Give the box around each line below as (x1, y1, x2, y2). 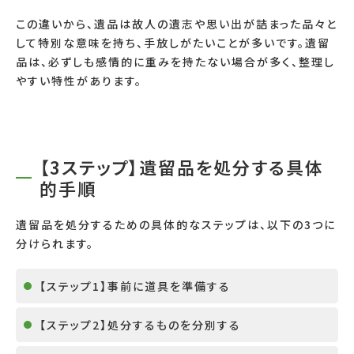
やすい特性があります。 (16, 73, 142, 89)
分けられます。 (16, 235, 94, 252)
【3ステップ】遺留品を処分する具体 (40, 154, 324, 180)
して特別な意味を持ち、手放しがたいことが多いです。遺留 (16, 35, 330, 51)
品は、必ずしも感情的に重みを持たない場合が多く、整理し (16, 54, 335, 70)
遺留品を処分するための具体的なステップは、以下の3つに (16, 217, 336, 233)
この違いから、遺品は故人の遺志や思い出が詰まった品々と (16, 16, 337, 32)
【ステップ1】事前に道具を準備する (40, 278, 231, 295)
